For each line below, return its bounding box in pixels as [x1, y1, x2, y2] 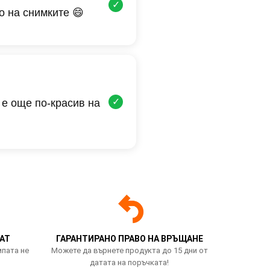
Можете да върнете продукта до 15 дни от [51, 245, 208, 255]
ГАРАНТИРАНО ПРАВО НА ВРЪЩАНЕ [55, 233, 203, 243]
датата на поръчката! [90, 257, 169, 267]
